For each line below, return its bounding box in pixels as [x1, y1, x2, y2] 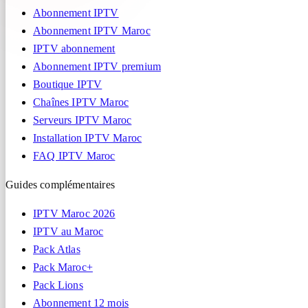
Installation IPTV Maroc [33, 131, 142, 144]
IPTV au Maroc [33, 225, 104, 237]
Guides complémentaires [5, 178, 115, 190]
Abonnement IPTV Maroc [33, 24, 151, 36]
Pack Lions [33, 278, 83, 291]
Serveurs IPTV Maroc [33, 113, 132, 126]
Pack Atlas [33, 243, 80, 255]
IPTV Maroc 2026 [33, 207, 115, 219]
